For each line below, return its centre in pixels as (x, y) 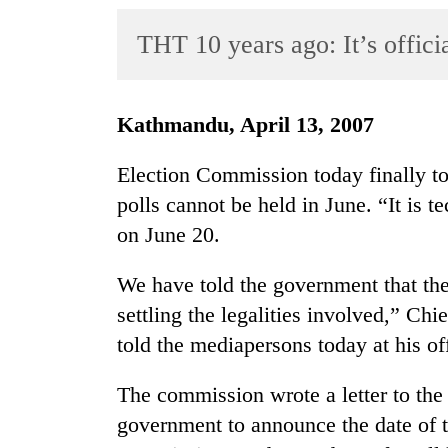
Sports (40, 81)
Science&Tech (66, 198)
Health (41, 315)
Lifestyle (47, 159)
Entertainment (64, 120)
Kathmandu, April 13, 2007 (254, 125)
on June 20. (168, 235)
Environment (61, 276)
